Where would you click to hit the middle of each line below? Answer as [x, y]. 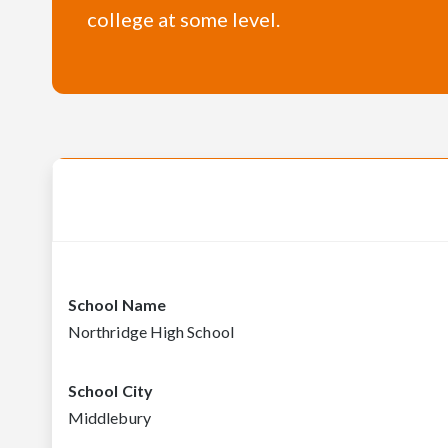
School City [110, 391]
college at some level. [183, 19]
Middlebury [109, 418]
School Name [117, 305]
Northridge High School [151, 332]
